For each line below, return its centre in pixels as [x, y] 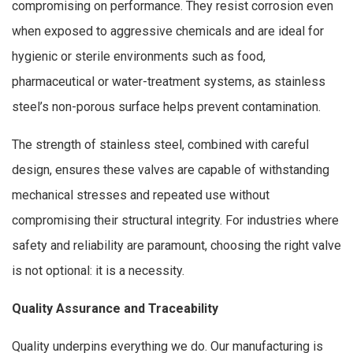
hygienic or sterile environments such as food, [139, 56]
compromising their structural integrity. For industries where [175, 220]
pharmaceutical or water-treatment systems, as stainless [169, 81]
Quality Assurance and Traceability [115, 308]
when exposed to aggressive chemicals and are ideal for [168, 31]
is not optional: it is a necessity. [98, 270]
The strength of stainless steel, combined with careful [160, 144]
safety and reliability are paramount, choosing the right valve [176, 245]
